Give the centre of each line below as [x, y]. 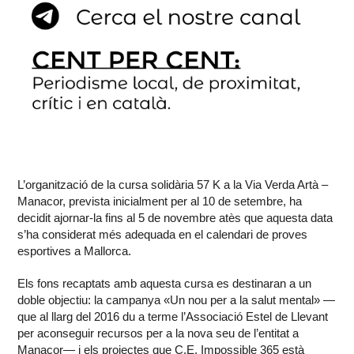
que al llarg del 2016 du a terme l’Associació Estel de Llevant [173, 317]
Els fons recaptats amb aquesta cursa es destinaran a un [165, 284]
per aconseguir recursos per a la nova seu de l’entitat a [158, 333]
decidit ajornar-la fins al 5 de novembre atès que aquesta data [175, 218]
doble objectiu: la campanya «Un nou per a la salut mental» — [177, 300]
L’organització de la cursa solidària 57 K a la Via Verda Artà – [173, 185]
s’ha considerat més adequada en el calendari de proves [163, 235]
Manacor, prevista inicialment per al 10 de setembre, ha [160, 201]
